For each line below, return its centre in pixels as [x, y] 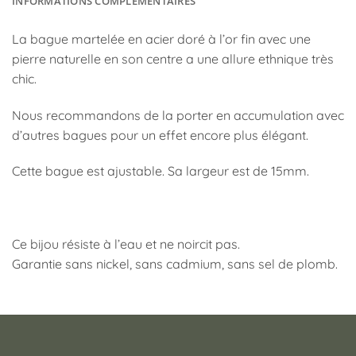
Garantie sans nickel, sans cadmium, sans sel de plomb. [175, 264]
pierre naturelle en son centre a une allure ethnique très [173, 58]
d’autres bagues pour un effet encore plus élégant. [160, 135]
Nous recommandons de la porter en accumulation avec [178, 115]
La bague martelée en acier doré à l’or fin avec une [161, 39]
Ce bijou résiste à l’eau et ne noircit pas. [126, 244]
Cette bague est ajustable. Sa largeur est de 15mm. [161, 171]
